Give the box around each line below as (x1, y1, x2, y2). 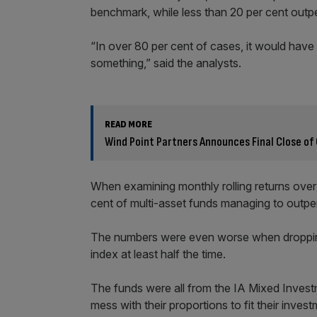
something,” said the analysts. (91, 56, 241, 70)
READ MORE (105, 118, 152, 130)
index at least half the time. (91, 247, 226, 261)
